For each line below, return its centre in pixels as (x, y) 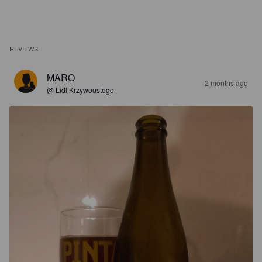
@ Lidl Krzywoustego (80, 90)
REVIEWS (24, 49)
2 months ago (226, 83)
